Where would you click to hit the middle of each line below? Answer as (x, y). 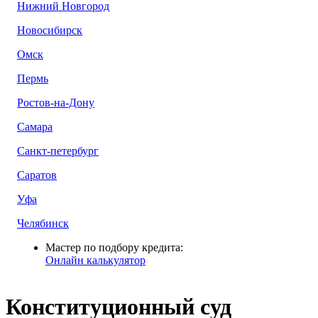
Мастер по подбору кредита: (114, 247)
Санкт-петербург (58, 151)
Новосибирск (50, 30)
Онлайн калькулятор (95, 260)
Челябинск (43, 223)
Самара (35, 127)
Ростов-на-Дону (56, 103)
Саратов (37, 175)
